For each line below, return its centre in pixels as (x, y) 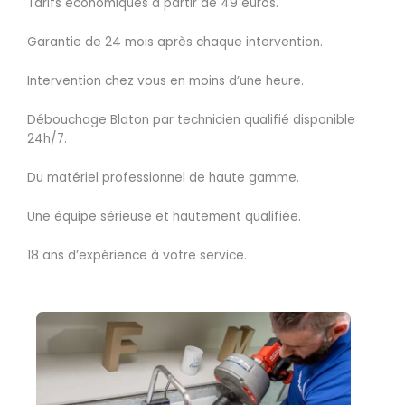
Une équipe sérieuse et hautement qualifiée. (164, 216)
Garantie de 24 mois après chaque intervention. (175, 42)
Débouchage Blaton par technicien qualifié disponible (191, 120)
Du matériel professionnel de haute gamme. (163, 177)
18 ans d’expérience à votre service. (137, 255)
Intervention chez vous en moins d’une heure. (165, 81)
